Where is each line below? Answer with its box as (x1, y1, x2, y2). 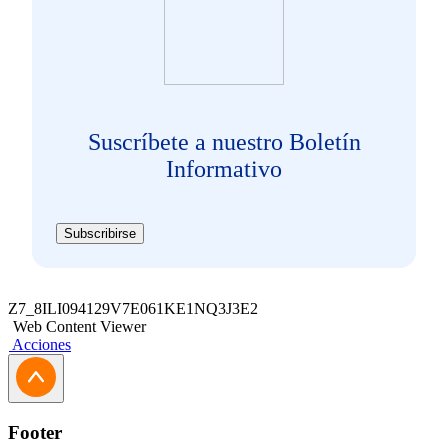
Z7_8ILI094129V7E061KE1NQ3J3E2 (8, 299, 258, 317)
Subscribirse (64, 225, 136, 241)
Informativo (166, 155, 282, 182)
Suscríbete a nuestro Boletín (87, 128, 361, 155)
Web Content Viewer (13, 317, 146, 335)
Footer (8, 421, 62, 443)
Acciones (12, 335, 71, 353)
